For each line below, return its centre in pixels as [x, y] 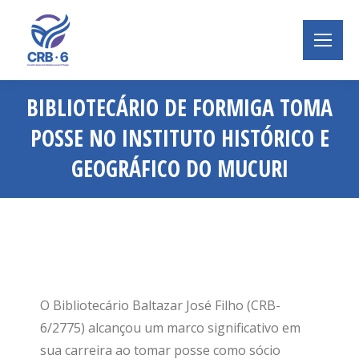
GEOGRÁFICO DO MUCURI [179, 168]
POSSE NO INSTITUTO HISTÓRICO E [179, 138]
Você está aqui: [224, 195]
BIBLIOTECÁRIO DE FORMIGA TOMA [179, 107]
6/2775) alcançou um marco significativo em [170, 328]
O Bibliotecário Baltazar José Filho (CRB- [160, 305]
